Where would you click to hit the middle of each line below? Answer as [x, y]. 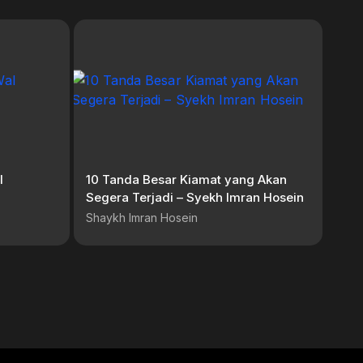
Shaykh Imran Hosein [141, 217]
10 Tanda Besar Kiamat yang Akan [186, 179]
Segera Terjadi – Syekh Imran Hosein [194, 197]
